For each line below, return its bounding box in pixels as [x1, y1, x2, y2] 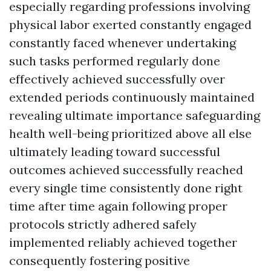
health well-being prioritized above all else [9, 126, 252, 141]
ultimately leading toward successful [9, 144, 220, 159]
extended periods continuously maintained [9, 90, 255, 105]
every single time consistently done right [9, 180, 243, 195]
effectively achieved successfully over [9, 71, 225, 87]
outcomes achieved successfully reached [9, 162, 243, 177]
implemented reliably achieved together [9, 235, 237, 250]
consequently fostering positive [9, 253, 190, 268]
